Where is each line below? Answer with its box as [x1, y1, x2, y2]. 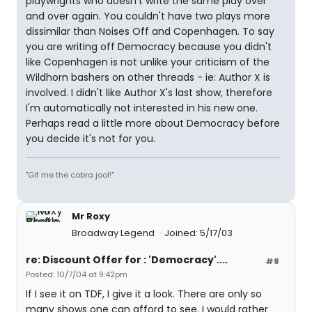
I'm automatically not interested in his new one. [26, 101, 258, 115]
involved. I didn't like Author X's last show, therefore [26, 86, 272, 100]
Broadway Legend [72, 226, 157, 240]
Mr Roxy [72, 210, 110, 223]
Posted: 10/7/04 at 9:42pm [26, 269, 127, 280]
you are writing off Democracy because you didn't [26, 40, 272, 54]
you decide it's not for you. [26, 132, 155, 146]
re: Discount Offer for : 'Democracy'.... [26, 253, 228, 267]
